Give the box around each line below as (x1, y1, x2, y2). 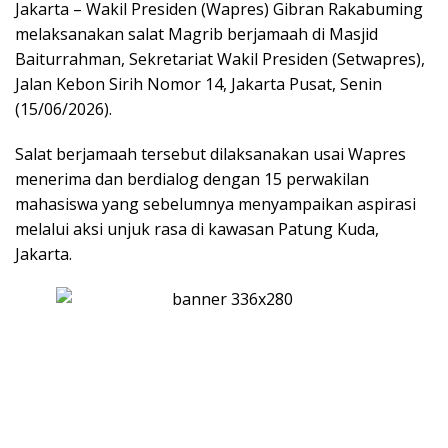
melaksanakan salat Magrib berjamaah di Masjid (15, 22, 378, 45)
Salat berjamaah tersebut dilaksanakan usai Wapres (15, 142, 406, 165)
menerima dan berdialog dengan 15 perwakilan (15, 167, 369, 190)
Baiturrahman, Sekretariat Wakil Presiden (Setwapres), (15, 47, 425, 70)
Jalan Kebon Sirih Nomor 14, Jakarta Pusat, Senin (15, 72, 382, 95)
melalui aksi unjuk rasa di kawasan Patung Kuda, (15, 217, 379, 240)
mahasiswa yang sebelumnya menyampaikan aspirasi (15, 192, 416, 215)
